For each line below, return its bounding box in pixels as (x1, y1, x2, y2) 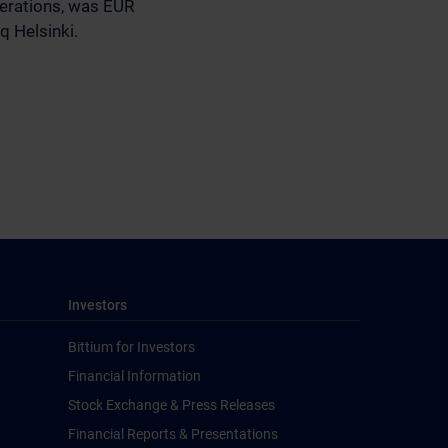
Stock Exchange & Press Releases (68, 397, 275, 413)
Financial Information (68, 368, 201, 384)
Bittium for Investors (68, 339, 195, 355)
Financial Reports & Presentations (68, 426, 278, 442)
